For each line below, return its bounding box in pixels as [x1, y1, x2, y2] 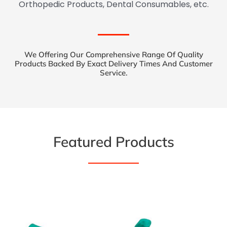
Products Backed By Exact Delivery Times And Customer [14, 59, 213, 69]
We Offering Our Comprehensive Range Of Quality [24, 50, 203, 60]
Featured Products [53, 133, 174, 151]
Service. [99, 68, 128, 78]
